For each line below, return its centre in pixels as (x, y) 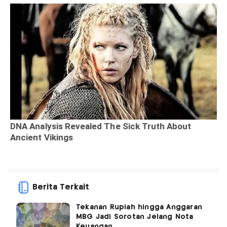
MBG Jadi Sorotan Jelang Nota (135, 217)
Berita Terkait (61, 187)
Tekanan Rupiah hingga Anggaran (139, 207)
